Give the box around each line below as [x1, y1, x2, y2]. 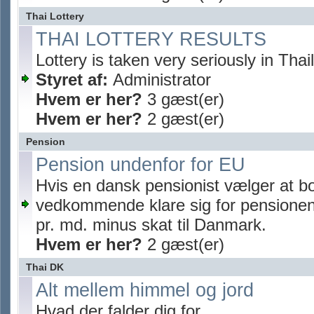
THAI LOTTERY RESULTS [36, 29, 266, 50]
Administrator [113, 70, 211, 89]
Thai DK [26, 261, 64, 273]
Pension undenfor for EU [36, 154, 245, 175]
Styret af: [36, 70, 113, 89]
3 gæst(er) [142, 90, 224, 109]
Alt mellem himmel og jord [36, 280, 254, 301]
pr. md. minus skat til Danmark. [36, 215, 266, 234]
